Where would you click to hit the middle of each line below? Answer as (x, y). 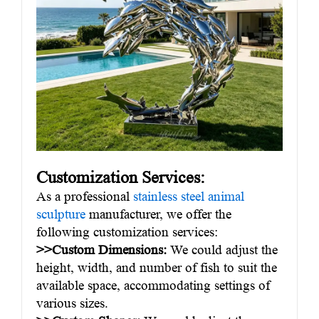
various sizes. (72, 303)
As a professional (85, 197)
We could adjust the (222, 250)
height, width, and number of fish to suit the (157, 268)
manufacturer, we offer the (158, 214)
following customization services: (127, 232)
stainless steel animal (189, 197)
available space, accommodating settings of (153, 286)
